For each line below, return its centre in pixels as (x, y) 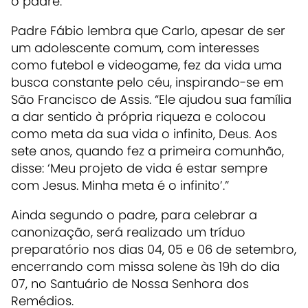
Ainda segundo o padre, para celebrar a (134, 215)
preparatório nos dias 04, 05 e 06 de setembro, (154, 249)
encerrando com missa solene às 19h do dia (145, 266)
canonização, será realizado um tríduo (128, 232)
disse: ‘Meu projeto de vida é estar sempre (139, 168)
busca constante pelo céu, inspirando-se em (147, 82)
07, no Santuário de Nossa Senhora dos (130, 284)
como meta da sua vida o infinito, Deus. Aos (144, 134)
